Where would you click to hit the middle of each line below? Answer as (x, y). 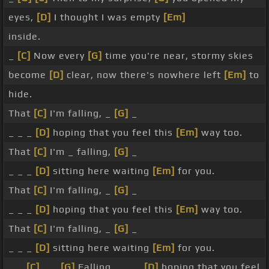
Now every (59, 56)
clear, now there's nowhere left (144, 75)
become (29, 75)
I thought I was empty (107, 17)
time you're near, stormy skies (178, 56)
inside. (25, 37)
